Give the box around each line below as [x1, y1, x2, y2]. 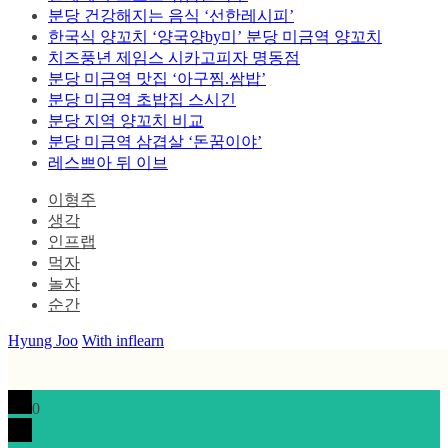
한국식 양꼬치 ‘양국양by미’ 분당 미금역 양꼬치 [48, 27, 382, 45]
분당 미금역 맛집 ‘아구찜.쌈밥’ [48, 69, 266, 87]
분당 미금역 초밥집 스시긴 [48, 90, 236, 108]
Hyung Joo [8, 331, 78, 349]
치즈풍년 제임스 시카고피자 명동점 [48, 48, 300, 66]
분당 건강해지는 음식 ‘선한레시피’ [48, 6, 294, 24]
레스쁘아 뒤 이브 [48, 153, 168, 171]
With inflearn [82, 331, 164, 349]
